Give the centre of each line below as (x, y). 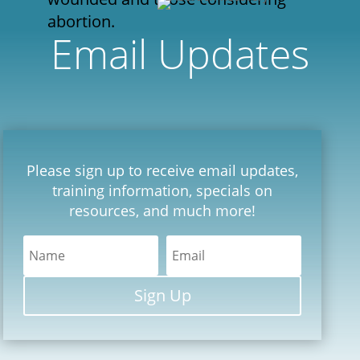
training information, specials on (163, 190)
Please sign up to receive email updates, (163, 170)
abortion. (82, 21)
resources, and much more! (163, 210)
